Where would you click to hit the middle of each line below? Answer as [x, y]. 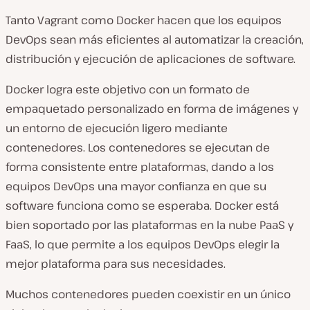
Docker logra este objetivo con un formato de [128, 90]
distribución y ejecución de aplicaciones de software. [151, 59]
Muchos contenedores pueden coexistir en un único [148, 294]
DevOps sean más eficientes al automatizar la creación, [155, 40]
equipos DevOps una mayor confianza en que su [136, 186]
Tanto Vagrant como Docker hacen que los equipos [144, 20]
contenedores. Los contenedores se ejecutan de [138, 148]
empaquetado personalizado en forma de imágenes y [152, 109]
